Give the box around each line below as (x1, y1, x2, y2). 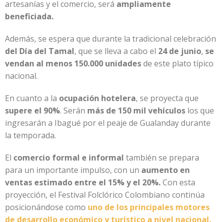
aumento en (141, 164, 190, 175)
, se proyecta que (136, 92, 199, 104)
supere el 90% (5, 105, 60, 116)
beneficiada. (5, 10, 54, 22)
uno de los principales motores (88, 201, 210, 213)
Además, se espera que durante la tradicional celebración (5, 33, 216, 44)
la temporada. (5, 129, 58, 141)
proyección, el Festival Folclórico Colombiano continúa (5, 189, 205, 200)
